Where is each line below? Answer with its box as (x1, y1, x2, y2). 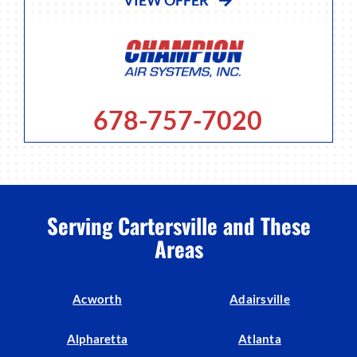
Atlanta (238, 331, 281, 347)
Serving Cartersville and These (46, 209, 311, 241)
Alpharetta (66, 331, 128, 347)
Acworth (73, 292, 122, 307)
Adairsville (229, 292, 290, 307)
